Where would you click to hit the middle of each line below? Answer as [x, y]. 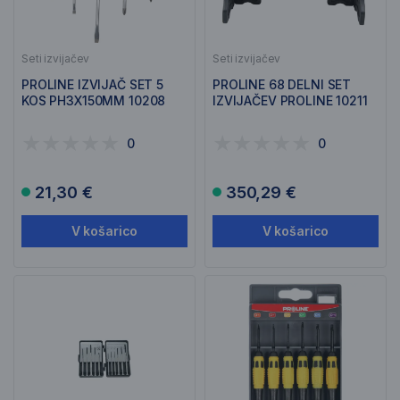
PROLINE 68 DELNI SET [282, 84]
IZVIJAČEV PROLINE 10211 [290, 100]
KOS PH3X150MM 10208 [94, 100]
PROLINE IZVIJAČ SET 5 [93, 84]
